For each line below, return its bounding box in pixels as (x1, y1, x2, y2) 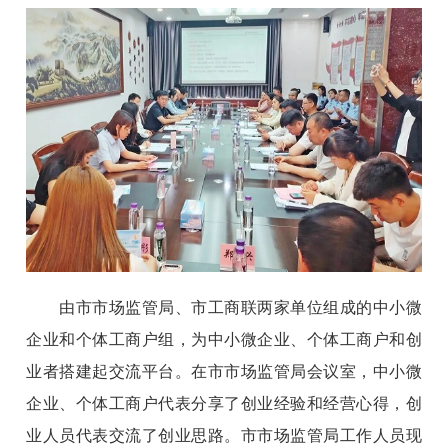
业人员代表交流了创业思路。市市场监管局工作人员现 (26, 426, 422, 444)
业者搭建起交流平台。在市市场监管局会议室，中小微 (26, 362, 422, 380)
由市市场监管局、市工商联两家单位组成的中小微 (26, 298, 422, 316)
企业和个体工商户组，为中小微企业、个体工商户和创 (26, 330, 422, 348)
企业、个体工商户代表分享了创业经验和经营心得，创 (26, 394, 422, 412)
